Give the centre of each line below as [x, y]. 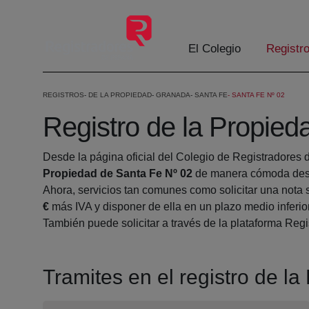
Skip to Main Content [56, 13]
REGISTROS [63, 95]
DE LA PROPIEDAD [120, 95]
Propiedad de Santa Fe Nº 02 [118, 174]
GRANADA [173, 95]
